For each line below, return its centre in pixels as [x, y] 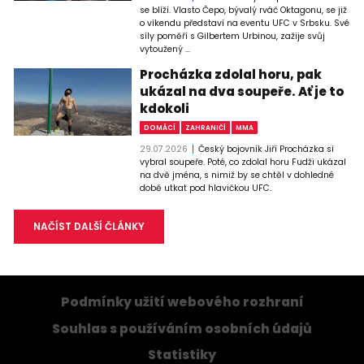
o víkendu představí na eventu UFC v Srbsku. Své [245, 23]
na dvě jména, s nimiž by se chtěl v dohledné [237, 175]
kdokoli [165, 108]
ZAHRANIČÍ [206, 127]
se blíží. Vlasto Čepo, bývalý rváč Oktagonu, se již [244, 10]
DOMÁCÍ [160, 127]
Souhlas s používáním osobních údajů [182, 328]
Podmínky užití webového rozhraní [182, 302]
